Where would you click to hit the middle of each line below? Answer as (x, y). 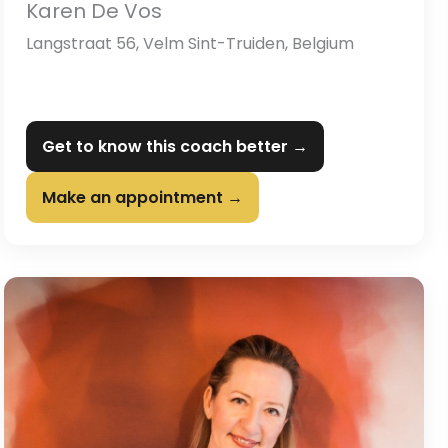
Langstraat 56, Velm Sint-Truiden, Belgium (190, 44)
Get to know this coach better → (175, 147)
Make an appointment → (142, 198)
